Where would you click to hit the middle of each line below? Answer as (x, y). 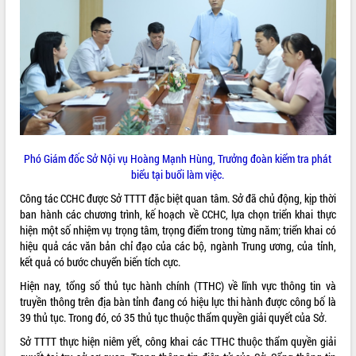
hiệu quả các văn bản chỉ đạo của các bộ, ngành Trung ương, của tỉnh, (178, 246)
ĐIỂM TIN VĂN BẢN (46, 21)
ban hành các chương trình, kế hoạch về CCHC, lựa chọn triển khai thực (178, 214)
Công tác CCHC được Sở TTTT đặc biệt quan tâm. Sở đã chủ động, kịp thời (178, 198)
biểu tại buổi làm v (171, 174)
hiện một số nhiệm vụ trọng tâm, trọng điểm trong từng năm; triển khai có (178, 230)
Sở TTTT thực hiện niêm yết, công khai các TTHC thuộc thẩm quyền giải (178, 341)
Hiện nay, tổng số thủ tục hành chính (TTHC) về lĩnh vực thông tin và (178, 285)
